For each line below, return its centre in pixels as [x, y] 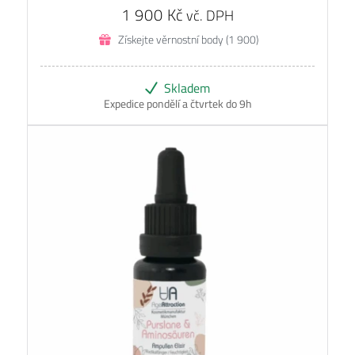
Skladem [187, 88]
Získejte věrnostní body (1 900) [188, 39]
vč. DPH [210, 15]
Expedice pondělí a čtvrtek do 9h [177, 104]
